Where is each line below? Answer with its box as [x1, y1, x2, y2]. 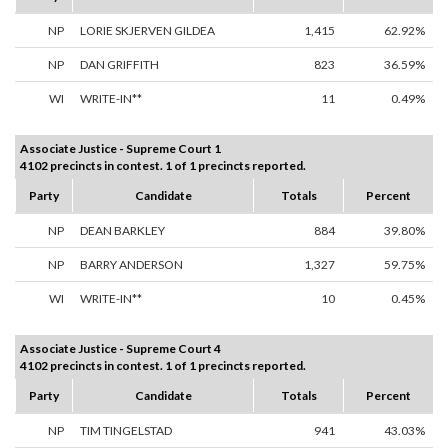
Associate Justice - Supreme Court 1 [20, 141, 221, 157]
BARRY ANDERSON [80, 257, 183, 273]
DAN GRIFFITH [80, 57, 159, 73]
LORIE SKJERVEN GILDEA [80, 23, 215, 39]
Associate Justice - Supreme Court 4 [20, 341, 221, 357]
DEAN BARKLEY [80, 223, 165, 239]
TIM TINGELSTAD [80, 423, 172, 439]
